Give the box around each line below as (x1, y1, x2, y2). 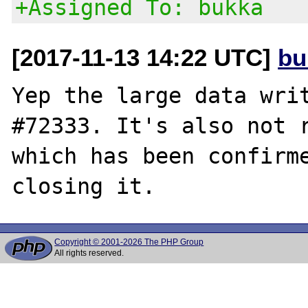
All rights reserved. (54, 248, 124, 258)
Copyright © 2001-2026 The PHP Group (54, 237, 204, 247)
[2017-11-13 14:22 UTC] (12, 43, 278, 71)
